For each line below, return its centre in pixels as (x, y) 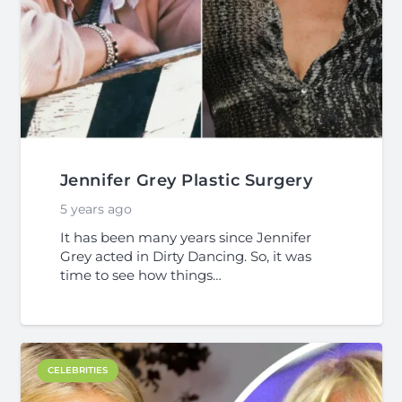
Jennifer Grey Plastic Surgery (186, 181)
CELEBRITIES (77, 370)
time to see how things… (140, 275)
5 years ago (96, 209)
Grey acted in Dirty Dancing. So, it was (185, 257)
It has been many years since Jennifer (185, 238)
